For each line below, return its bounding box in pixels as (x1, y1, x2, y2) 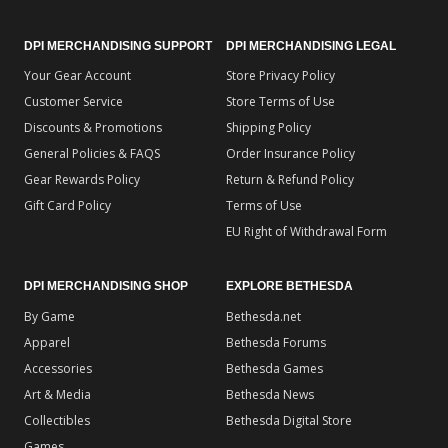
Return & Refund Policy (226, 171, 354, 189)
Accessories (24, 360, 92, 378)
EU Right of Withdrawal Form (226, 223, 387, 241)
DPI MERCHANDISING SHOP (24, 279, 188, 294)
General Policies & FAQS (24, 145, 160, 163)
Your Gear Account (24, 67, 131, 85)
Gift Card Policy (24, 197, 111, 215)
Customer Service (24, 93, 123, 111)
